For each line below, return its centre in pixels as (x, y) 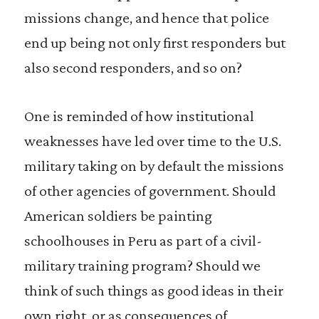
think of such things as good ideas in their (153, 290)
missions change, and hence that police (146, 17)
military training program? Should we (142, 265)
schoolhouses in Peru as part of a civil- (143, 240)
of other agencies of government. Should (150, 190)
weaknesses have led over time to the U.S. (152, 141)
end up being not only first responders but (155, 42)
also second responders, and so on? (133, 67)
